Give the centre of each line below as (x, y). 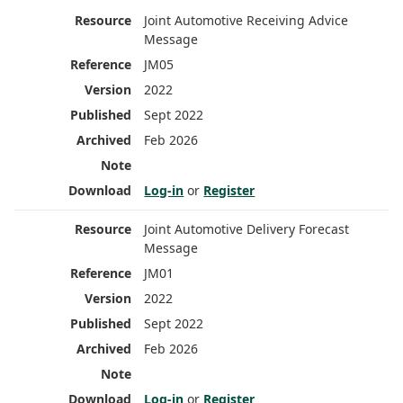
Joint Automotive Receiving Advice (246, 21)
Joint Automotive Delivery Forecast (247, 229)
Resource (54, 18)
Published (294, 18)
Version (217, 18)
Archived (375, 18)
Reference (138, 18)
